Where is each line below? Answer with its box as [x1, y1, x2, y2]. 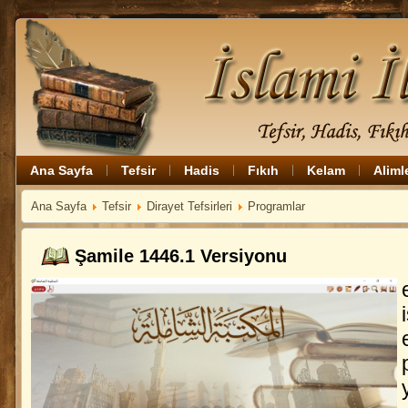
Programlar [248, 199, 305, 213]
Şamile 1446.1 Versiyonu [75, 246, 287, 266]
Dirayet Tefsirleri [147, 199, 232, 213]
